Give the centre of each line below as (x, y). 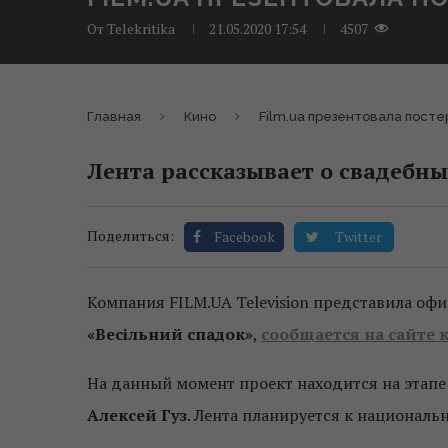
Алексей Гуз (137, 415)
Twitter (358, 237)
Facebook (244, 237)
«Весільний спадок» (170, 334)
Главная (114, 117)
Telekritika (141, 29)
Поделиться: (130, 236)
